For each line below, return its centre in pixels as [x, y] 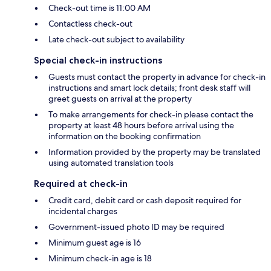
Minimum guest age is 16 [95, 242]
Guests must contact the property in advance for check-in [157, 77]
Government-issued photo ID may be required [136, 227]
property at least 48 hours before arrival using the [141, 125]
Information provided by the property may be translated [155, 152]
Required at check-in [81, 183]
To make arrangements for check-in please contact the [151, 114]
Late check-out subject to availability [116, 39]
